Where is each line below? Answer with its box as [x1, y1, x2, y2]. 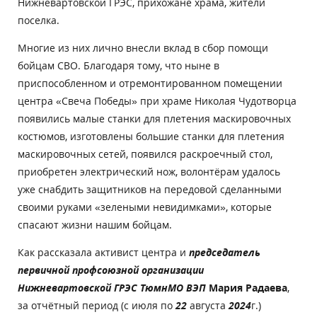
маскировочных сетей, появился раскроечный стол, [18, 146, 272, 161]
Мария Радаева [209, 280, 287, 294]
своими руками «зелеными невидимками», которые [18, 200, 272, 214]
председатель [189, 245, 260, 259]
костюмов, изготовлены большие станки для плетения [18, 129, 284, 143]
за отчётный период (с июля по [18, 298, 175, 312]
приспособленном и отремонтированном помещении [18, 76, 282, 90]
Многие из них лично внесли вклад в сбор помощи [18, 40, 268, 54]
